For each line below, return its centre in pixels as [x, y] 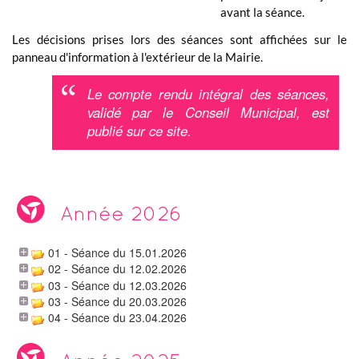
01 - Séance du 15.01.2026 [117, 252]
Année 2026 [121, 213]
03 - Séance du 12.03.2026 [117, 285]
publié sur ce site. [139, 131]
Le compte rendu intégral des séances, [208, 94]
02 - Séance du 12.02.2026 [117, 269]
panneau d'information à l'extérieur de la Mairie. [137, 57]
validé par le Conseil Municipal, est [208, 112]
